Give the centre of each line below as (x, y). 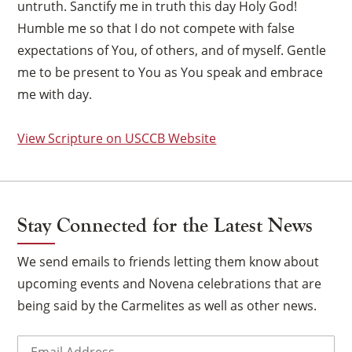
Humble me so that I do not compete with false (156, 28)
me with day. (55, 94)
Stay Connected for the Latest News (165, 225)
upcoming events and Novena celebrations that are (170, 283)
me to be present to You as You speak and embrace (170, 72)
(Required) (81, 342)
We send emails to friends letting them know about (169, 261)
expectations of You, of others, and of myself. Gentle (172, 50)
